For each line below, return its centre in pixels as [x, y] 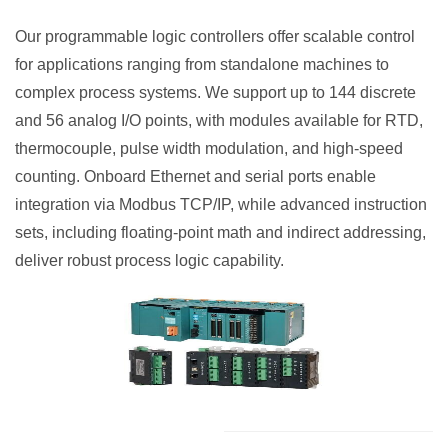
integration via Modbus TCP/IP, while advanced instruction [221, 204]
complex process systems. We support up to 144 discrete [215, 92]
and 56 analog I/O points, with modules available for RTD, [219, 120]
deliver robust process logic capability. [149, 260]
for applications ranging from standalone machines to [202, 64]
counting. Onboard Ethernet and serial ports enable [195, 176]
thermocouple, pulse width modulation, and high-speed [209, 148]
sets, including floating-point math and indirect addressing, [220, 232]
